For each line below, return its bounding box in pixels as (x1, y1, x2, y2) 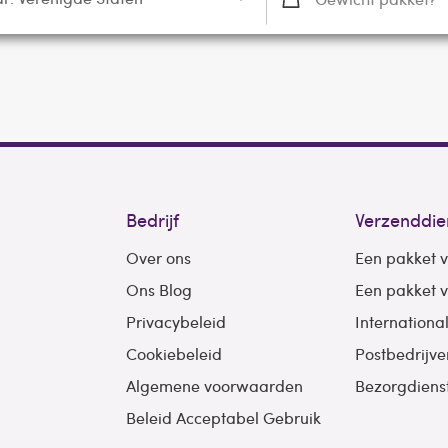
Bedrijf (125, 207, 179, 233)
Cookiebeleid (125, 343, 222, 365)
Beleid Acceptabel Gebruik (125, 407, 321, 429)
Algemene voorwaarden (125, 375, 303, 397)
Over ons (125, 247, 191, 269)
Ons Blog (125, 279, 192, 301)
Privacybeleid (125, 311, 226, 333)
